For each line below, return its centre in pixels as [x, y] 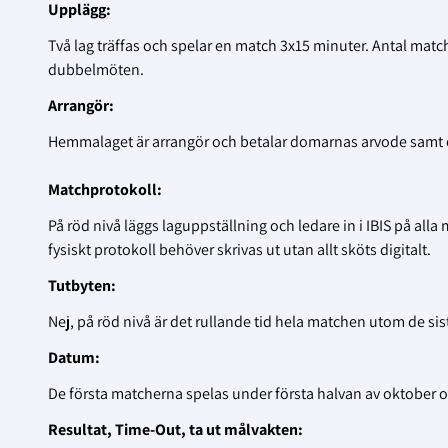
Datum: [78, 358]
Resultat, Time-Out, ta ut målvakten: [175, 430]
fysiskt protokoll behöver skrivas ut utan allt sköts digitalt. [239, 250]
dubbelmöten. [96, 70]
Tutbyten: [82, 286]
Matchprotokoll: [105, 190]
